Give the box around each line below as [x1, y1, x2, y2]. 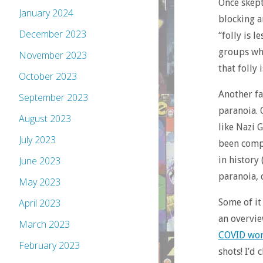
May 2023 [19, 176, 60, 189]
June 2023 [19, 154, 60, 168]
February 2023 [19, 239, 80, 252]
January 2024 [19, 6, 73, 20]
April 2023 [19, 197, 60, 210]
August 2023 [19, 112, 71, 126]
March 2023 [19, 218, 70, 231]
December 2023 [19, 28, 86, 41]
